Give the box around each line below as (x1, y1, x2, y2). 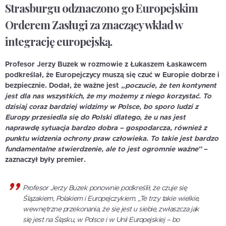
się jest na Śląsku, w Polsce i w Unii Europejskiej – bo (23, 216, 180, 223)
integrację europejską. (5, 34, 112, 49)
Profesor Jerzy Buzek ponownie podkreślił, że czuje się (23, 184, 187, 192)
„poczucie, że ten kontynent (121, 82, 216, 89)
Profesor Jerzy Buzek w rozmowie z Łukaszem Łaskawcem (5, 61, 207, 68)
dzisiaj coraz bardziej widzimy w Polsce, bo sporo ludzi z (5, 103, 198, 110)
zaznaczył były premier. (5, 156, 86, 163)
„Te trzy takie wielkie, (136, 195, 199, 202)
